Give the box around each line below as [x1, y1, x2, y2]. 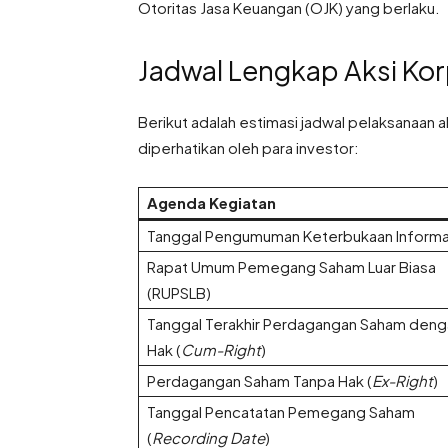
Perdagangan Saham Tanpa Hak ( [147, 371, 372, 391]
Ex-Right [372, 371, 433, 391]
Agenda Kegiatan [147, 193, 276, 213]
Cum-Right [181, 340, 261, 360]
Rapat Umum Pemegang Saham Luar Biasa [147, 257, 436, 277]
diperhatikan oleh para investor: [138, 138, 359, 158]
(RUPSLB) [147, 283, 211, 303]
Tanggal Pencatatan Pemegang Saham [147, 402, 415, 422]
